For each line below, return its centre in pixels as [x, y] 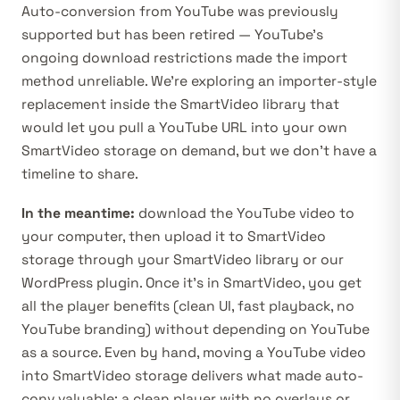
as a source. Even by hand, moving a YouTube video [194, 353]
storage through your [97, 260]
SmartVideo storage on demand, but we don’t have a [199, 151]
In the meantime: [78, 214]
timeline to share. [80, 175]
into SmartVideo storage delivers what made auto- [192, 376]
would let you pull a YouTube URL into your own [184, 128]
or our [321, 260]
